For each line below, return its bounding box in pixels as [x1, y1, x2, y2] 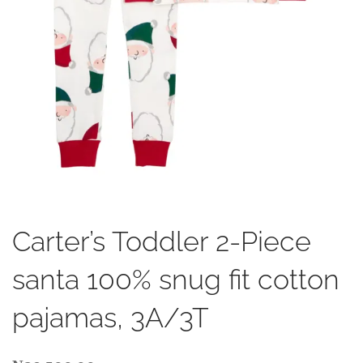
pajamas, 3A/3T [12, 301, 209, 334]
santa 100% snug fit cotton [12, 263, 340, 296]
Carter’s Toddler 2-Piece [12, 224, 311, 258]
